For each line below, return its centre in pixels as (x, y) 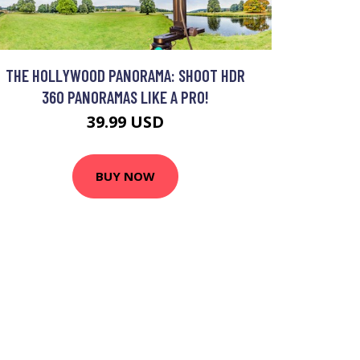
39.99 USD (125, 121)
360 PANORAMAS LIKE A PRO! (125, 96)
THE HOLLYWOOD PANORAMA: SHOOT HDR (125, 75)
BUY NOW (125, 176)
